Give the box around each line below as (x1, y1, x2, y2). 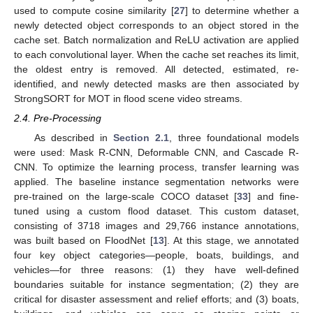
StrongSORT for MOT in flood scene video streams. (14, 93, 242, 105)
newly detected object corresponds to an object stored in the (14, 20, 299, 31)
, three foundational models (169, 132, 300, 144)
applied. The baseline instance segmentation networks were (14, 176, 299, 188)
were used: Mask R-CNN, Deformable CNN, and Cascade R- (14, 147, 299, 159)
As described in (34, 132, 114, 144)
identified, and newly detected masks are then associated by (14, 78, 299, 90)
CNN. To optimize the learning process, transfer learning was (14, 161, 299, 173)
